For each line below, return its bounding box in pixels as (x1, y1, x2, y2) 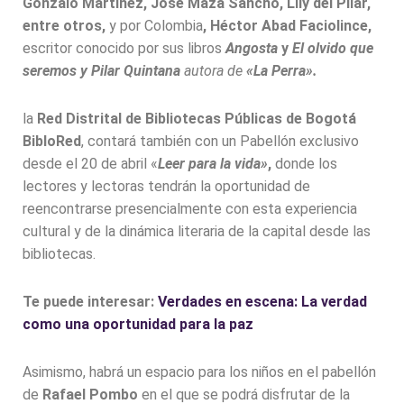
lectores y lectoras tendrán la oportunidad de (23, 178, 310, 196)
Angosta (225, 40, 278, 58)
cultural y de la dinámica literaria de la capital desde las (23, 223, 371, 241)
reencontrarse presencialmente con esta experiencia (23, 200, 357, 218)
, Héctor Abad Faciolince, (203, 17, 372, 35)
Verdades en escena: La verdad (158, 293, 367, 311)
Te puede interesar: (23, 293, 158, 311)
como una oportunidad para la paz (23, 316, 253, 334)
